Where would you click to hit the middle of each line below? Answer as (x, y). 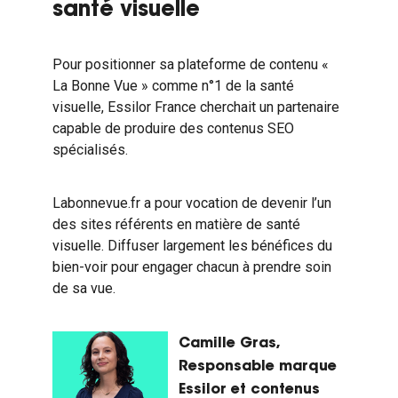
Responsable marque (257, 367)
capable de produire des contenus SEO (173, 128)
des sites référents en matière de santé (176, 224)
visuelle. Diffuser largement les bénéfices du (192, 246)
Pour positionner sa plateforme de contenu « (190, 64)
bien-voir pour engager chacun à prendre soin (191, 267)
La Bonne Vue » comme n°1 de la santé (173, 86)
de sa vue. (84, 288)
